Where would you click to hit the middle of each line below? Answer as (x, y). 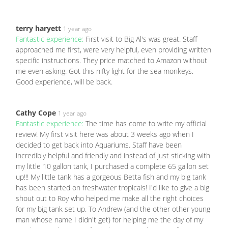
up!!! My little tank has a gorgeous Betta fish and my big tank (111, 177)
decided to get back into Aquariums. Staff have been (99, 145)
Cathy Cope (36, 113)
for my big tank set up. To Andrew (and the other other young (113, 209)
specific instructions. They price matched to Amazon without (111, 61)
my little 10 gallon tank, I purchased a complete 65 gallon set (112, 166)
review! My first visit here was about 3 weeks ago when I (105, 134)
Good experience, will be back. (64, 82)
